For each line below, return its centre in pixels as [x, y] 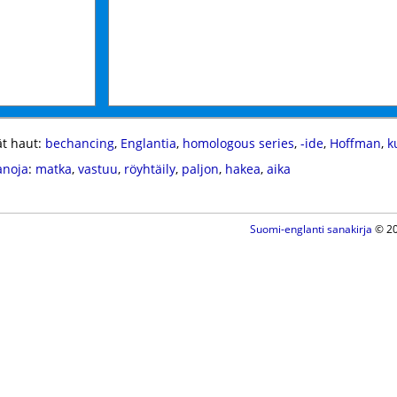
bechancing [79, 143]
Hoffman [355, 143]
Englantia [148, 143]
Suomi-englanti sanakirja [311, 229]
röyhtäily [149, 169]
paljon [200, 169]
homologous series [238, 143]
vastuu [97, 169]
